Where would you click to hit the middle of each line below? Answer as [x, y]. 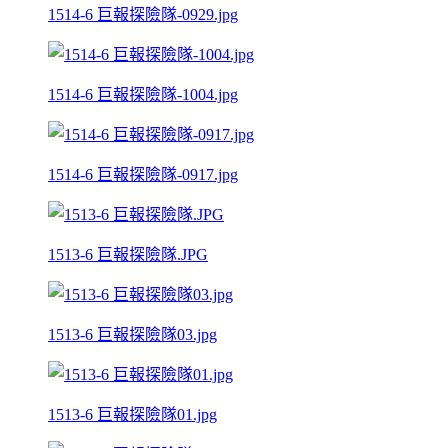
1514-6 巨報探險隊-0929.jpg [143, 14]
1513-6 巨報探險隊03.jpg [132, 334]
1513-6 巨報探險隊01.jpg [132, 414]
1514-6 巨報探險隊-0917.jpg [143, 174]
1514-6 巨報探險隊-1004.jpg [143, 94]
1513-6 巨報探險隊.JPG [128, 254]
